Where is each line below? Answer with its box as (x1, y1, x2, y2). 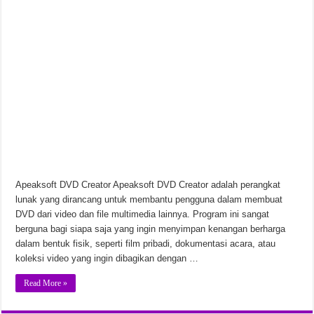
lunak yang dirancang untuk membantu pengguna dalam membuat (15, 194, 283, 205)
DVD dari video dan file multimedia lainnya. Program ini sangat (15, 209, 270, 220)
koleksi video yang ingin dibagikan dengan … (15, 253, 199, 264)
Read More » (24, 278, 68, 289)
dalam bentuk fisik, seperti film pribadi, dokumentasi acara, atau (15, 238, 276, 250)
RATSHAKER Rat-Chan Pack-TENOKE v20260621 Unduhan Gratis (27, 17, 287, 28)
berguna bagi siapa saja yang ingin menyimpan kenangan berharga (15, 224, 286, 235)
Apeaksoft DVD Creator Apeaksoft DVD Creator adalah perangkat (15, 179, 281, 191)
